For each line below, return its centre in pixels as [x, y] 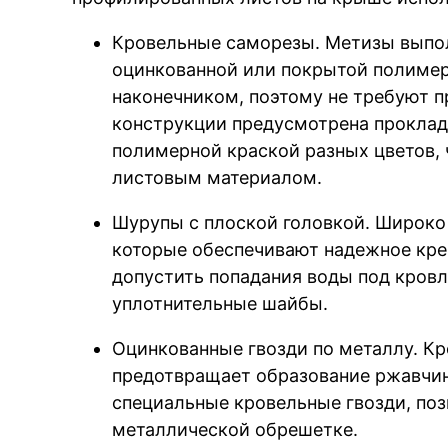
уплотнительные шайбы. [220, 304]
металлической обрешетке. [235, 430]
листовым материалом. [217, 178]
